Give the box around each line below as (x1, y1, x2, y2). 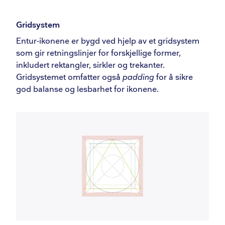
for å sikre (154, 72, 193, 82)
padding (123, 72, 154, 82)
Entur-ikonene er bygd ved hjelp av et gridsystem (16, 36, 199, 46)
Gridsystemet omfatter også (16, 72, 123, 82)
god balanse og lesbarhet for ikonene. (16, 84, 159, 94)
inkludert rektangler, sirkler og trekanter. (16, 60, 165, 70)
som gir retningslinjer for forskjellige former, (16, 48, 181, 58)
